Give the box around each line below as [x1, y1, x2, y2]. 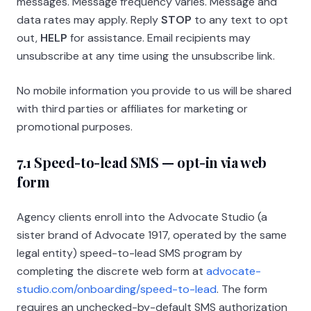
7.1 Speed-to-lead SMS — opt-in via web [17, 153, 267, 171]
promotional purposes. [17, 119, 133, 134]
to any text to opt [192, 12, 288, 27]
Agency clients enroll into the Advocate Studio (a [17, 210, 267, 224]
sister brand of [17, 228, 94, 242]
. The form [217, 282, 267, 296]
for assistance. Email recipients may [67, 31, 251, 45]
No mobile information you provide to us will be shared [17, 83, 292, 98]
